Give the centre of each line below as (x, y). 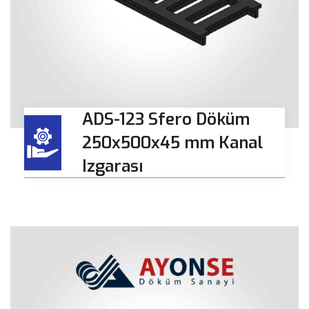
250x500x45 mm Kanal (172, 143)
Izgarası (112, 167)
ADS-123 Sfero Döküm (166, 120)
